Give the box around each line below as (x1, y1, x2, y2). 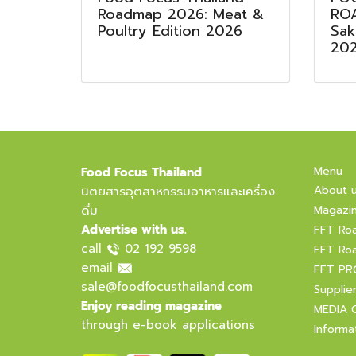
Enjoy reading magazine (81, 297, 222, 315)
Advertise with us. (81, 221, 187, 238)
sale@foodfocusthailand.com (81, 278, 253, 296)
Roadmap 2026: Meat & (98, 3, 264, 25)
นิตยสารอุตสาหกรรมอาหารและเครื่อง (81, 183, 275, 200)
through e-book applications (81, 316, 255, 334)
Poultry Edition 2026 (98, 20, 242, 42)
